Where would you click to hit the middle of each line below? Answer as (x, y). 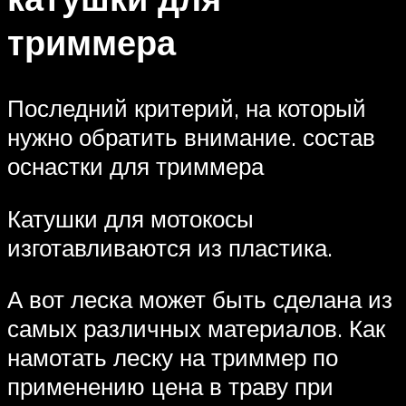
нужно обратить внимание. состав (191, 137)
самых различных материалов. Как (196, 329)
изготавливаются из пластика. (170, 247)
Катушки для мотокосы (130, 218)
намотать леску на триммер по (173, 358)
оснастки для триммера (135, 166)
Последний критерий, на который (187, 108)
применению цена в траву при (170, 387)
